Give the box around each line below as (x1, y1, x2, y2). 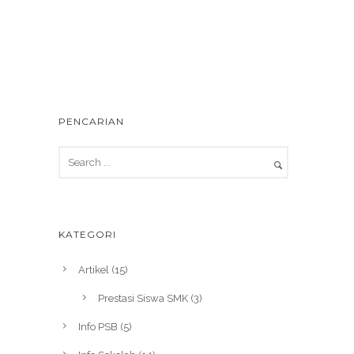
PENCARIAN (58, 115, 124, 127)
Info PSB (78, 321, 118, 333)
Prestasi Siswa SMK (98, 292, 188, 304)
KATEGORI (58, 228, 116, 240)
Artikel (78, 264, 109, 276)
